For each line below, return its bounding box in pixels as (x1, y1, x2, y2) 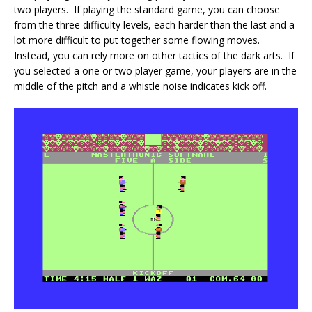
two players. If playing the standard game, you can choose (14, 3, 280, 17)
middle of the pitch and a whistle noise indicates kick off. (14, 79, 267, 93)
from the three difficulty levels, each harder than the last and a (14, 18, 295, 32)
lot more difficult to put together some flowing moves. (14, 33, 263, 47)
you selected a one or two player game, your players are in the (14, 64, 297, 78)
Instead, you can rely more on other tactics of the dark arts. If (14, 49, 295, 63)
